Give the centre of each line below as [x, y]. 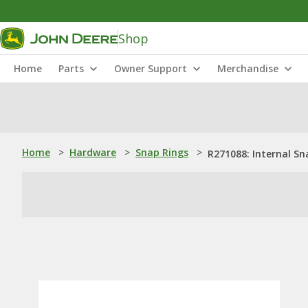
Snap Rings [162, 152]
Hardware [93, 152]
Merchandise [248, 68]
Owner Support [151, 68]
